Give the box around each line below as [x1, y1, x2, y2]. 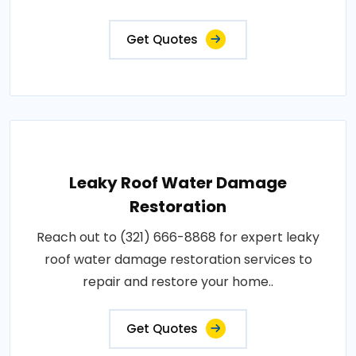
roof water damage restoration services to [44, 250, 312, 269]
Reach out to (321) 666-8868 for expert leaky [37, 227, 319, 246]
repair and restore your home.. [83, 272, 273, 291]
